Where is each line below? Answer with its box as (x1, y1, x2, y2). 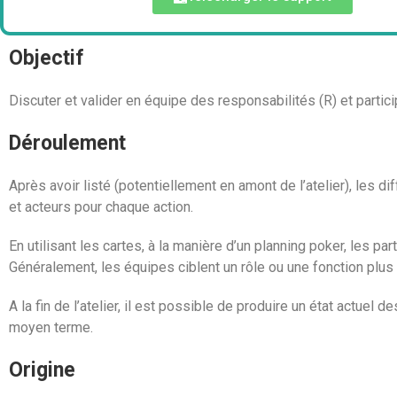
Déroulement (9, 131, 126, 155)
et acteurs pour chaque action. (9, 198, 193, 215)
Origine (9, 358, 75, 382)
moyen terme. (9, 319, 93, 336)
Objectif (9, 46, 84, 70)
